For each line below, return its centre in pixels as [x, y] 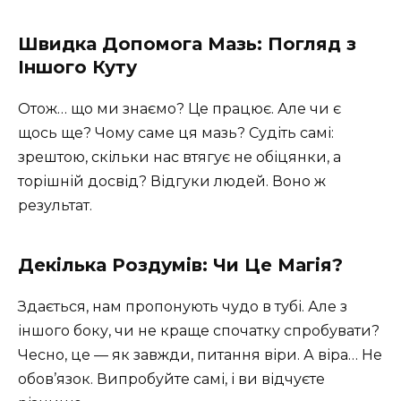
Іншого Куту [77, 68]
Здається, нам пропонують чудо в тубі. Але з [183, 307]
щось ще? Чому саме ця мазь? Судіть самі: [176, 133]
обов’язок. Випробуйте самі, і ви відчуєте [171, 380]
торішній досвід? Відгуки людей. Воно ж [172, 182]
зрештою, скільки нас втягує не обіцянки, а [179, 158]
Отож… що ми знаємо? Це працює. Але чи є [179, 109]
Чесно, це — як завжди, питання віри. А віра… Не [200, 355]
